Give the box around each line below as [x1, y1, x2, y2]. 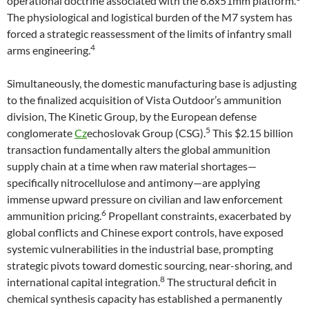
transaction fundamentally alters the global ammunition [7, 143, 270, 156]
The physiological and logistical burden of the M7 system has [7, 10, 292, 23]
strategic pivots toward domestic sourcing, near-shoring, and [7, 259, 292, 272]
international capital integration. [7, 275, 160, 288]
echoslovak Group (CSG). [87, 126, 206, 139]
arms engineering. [7, 43, 90, 57]
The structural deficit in [165, 275, 277, 288]
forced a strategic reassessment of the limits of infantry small [7, 27, 292, 40]
